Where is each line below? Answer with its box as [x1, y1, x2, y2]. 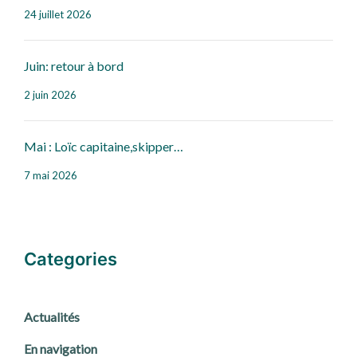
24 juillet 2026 [24, 8, 92, 22]
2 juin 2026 [24, 88, 76, 102]
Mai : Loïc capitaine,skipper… [24, 139, 183, 155]
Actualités [24, 309, 80, 325]
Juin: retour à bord [24, 58, 124, 74]
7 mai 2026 [24, 169, 77, 182]
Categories [24, 249, 117, 270]
